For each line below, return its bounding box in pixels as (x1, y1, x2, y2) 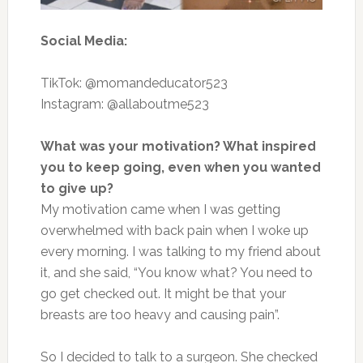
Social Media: (40, 32, 127, 49)
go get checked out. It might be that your (40, 285, 286, 301)
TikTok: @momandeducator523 (40, 75, 228, 91)
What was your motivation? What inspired (40, 138, 316, 154)
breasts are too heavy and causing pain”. (40, 306, 280, 322)
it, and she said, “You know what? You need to (40, 264, 313, 280)
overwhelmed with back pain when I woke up (40, 222, 309, 238)
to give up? (40, 180, 113, 196)
